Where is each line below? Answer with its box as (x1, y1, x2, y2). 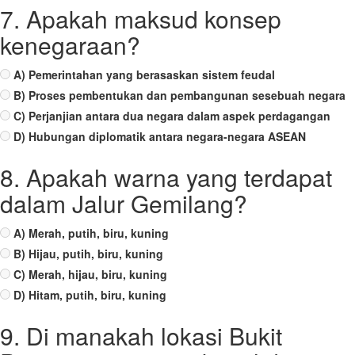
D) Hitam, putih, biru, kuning (13, 287, 166, 303)
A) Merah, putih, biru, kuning (13, 225, 169, 241)
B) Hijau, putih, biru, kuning (13, 246, 163, 261)
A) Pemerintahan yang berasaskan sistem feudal (13, 67, 275, 82)
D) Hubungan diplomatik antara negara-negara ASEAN (13, 128, 306, 144)
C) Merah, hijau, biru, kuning (13, 266, 167, 282)
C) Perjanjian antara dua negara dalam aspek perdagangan (13, 108, 330, 124)
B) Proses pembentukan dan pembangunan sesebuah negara (13, 87, 345, 103)
